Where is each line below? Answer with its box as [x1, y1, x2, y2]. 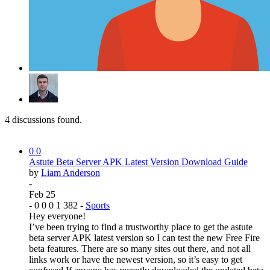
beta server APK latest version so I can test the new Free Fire [29, 232, 260, 243]
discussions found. [10, 114, 82, 125]
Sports [86, 199, 110, 210]
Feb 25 [29, 189, 55, 199]
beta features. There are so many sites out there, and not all [29, 243, 251, 254]
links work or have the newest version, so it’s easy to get [29, 254, 242, 265]
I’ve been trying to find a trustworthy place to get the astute [29, 221, 253, 232]
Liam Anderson [41, 167, 100, 178]
